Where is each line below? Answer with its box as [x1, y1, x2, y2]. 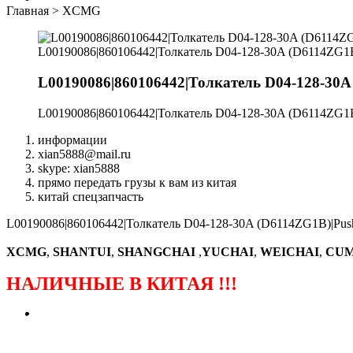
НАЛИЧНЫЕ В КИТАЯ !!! [6, 273, 237, 294]
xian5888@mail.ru [38, 147, 131, 161]
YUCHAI [202, 244, 254, 258]
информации [38, 132, 107, 147]
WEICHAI [260, 244, 319, 258]
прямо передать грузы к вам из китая [38, 175, 236, 189]
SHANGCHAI [117, 244, 195, 258]
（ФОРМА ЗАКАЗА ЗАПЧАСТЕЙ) [6, 308, 306, 330]
